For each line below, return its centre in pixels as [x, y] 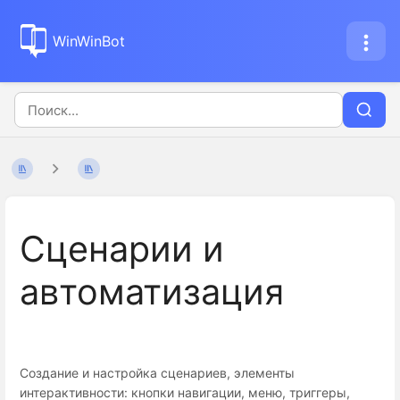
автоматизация [152, 292]
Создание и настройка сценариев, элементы [157, 372]
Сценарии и [122, 250]
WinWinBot [89, 41]
